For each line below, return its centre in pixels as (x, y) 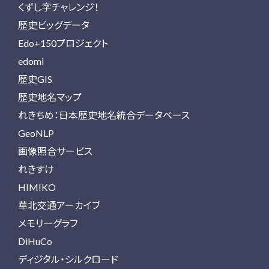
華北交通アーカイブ (59, 205)
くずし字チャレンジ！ (59, 7)
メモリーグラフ (48, 223)
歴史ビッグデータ (54, 25)
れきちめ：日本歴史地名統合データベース (104, 115)
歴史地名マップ (50, 97)
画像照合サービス (55, 151)
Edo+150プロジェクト (63, 43)
